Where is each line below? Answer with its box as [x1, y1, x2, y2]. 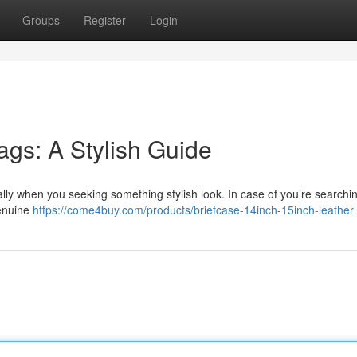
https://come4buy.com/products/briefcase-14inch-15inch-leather [33, 202, 354, 218]
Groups [22, 12, 60, 28]
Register [84, 12, 126, 28]
